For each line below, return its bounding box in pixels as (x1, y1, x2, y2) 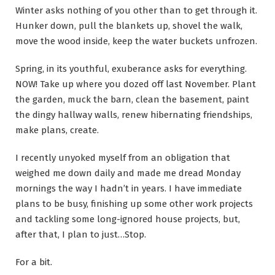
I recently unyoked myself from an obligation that (15, 152, 230, 164)
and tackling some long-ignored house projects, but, (15, 214, 240, 225)
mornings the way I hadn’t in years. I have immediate (15, 183, 242, 195)
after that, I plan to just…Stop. (15, 229, 146, 241)
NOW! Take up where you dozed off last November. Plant (15, 79, 256, 90)
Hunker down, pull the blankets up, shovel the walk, (15, 20, 242, 32)
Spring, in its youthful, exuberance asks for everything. (15, 63, 247, 75)
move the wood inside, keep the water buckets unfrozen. (15, 36, 257, 47)
